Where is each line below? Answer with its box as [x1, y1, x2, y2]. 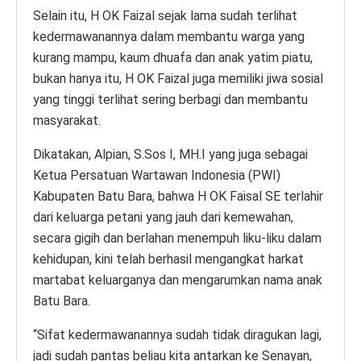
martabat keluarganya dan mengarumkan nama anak [33, 272, 322, 288]
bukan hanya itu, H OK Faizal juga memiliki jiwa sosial [33, 70, 323, 86]
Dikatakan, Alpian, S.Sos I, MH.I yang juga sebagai [33, 146, 308, 162]
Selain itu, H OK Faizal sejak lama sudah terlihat [33, 7, 297, 23]
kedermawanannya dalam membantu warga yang [33, 28, 305, 44]
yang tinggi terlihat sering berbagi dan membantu [33, 91, 308, 107]
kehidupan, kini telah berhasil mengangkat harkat [33, 251, 304, 267]
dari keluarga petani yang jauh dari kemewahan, [33, 209, 293, 225]
